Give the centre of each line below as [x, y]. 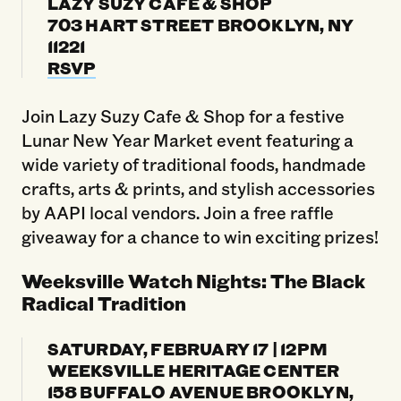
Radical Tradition [103, 303]
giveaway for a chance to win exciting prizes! [200, 237]
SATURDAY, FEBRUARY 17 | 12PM [187, 348]
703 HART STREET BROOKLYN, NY [200, 25]
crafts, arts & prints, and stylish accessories [198, 188]
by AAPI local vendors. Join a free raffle [177, 213]
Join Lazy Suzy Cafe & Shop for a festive [183, 116]
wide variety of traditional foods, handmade [193, 164]
